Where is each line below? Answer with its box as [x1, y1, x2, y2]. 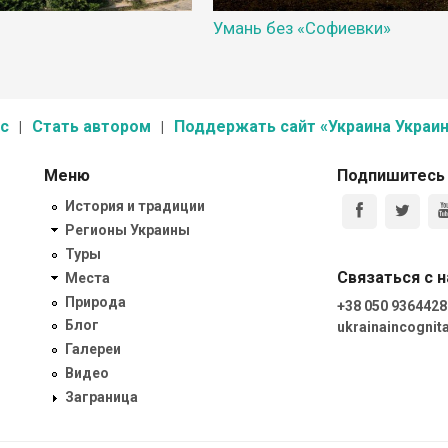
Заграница [65, 388, 138, 405]
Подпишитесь [336, 165, 445, 185]
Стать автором [31, 116, 151, 136]
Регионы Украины [65, 222, 190, 239]
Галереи [65, 341, 121, 358]
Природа [65, 293, 126, 310]
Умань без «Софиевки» [213, 17, 392, 38]
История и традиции [65, 198, 205, 215]
